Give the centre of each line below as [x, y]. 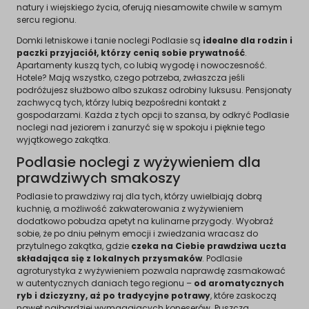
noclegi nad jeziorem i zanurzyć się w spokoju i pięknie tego [141, 127]
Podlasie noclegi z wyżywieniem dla [139, 162]
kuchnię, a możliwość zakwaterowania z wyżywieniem [130, 208]
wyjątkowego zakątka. [63, 139]
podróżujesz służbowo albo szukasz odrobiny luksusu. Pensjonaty [154, 90]
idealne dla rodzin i [248, 40]
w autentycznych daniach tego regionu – [105, 283]
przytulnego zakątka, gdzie [74, 246]
